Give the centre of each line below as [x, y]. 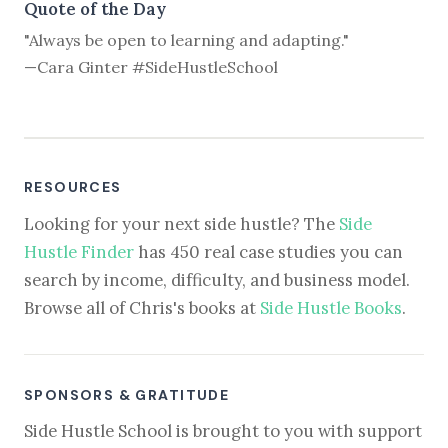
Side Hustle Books [331, 307]
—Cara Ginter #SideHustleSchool [151, 67]
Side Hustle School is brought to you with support [223, 431]
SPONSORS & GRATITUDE [127, 394]
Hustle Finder [79, 251]
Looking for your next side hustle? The [181, 223]
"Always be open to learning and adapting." [186, 40]
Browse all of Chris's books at [142, 307]
